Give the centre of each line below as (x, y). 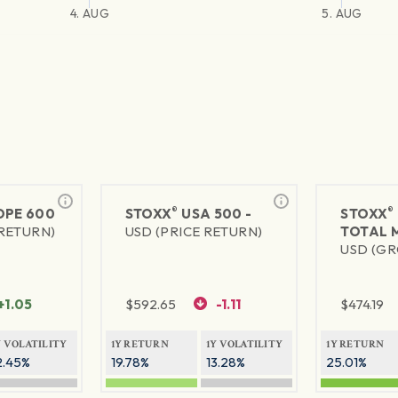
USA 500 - (215, 214)
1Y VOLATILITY (244, 345)
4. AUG (89, 14)
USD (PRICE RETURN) (194, 232)
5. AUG (342, 14)
